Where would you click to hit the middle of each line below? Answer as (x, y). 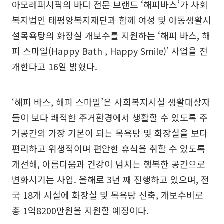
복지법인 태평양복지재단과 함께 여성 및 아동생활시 (112, 20)
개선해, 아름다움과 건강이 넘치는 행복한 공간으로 (109, 164)
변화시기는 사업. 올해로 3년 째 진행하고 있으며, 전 (111, 179)
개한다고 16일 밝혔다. (55, 66)
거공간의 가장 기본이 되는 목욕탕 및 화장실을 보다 (110, 133)
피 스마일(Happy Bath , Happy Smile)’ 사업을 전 (110, 51)
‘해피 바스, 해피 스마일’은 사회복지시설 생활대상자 (111, 102)
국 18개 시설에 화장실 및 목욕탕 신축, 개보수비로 (108, 195)
